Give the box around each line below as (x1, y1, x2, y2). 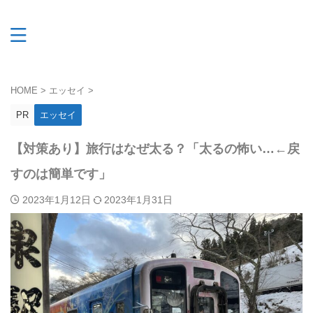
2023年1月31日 (104, 194, 173, 205)
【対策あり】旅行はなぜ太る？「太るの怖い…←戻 (10, 142, 300, 156)
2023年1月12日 (22, 194, 94, 205)
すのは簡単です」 (10, 167, 111, 181)
